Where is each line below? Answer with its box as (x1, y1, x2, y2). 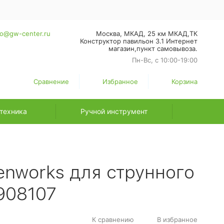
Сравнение (33, 77, 69, 85)
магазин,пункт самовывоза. (108, 44, 197, 52)
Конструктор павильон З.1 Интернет (79, 37, 197, 45)
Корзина (171, 77, 197, 85)
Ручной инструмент (80, 107, 147, 115)
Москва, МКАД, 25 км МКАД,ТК (95, 29, 197, 37)
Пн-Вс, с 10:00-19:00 (131, 56, 197, 64)
